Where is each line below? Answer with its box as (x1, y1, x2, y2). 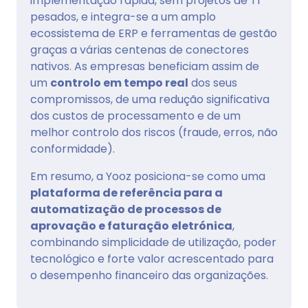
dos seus (188, 75, 237, 91)
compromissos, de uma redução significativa (30, 91, 269, 108)
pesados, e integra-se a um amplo (30, 9, 216, 25)
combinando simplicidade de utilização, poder (30, 234, 276, 251)
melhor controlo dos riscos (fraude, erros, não (30, 124, 278, 141)
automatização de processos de (30, 201, 221, 218)
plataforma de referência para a (30, 185, 223, 201)
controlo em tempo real (50, 75, 188, 91)
